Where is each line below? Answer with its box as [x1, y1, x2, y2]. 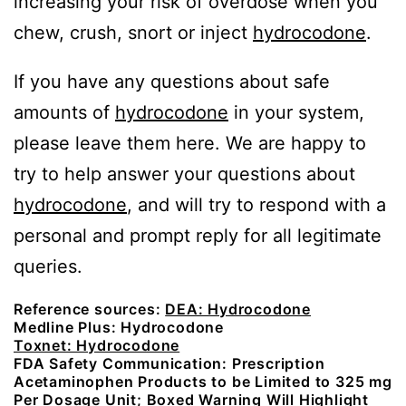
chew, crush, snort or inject [14, 22, 253, 43]
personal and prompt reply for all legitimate [14, 224, 382, 246]
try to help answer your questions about [14, 162, 355, 185]
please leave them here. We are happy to [14, 131, 366, 154]
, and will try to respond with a [127, 193, 386, 216]
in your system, [228, 101, 364, 123]
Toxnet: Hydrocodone [14, 335, 180, 354]
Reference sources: [14, 299, 166, 318]
